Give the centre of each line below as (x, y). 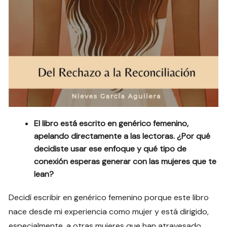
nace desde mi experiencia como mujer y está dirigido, (109, 211)
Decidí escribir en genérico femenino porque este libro (109, 197)
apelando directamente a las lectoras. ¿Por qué (122, 136)
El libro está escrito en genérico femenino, (111, 123)
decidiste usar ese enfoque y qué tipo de (110, 148)
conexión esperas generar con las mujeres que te (125, 161)
